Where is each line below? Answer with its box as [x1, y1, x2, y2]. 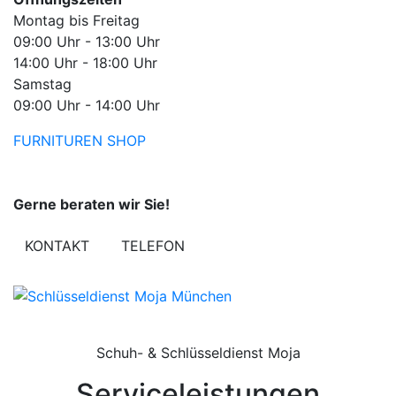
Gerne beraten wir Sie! [13, 195, 170, 214]
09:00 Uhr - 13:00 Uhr [13, 33, 160, 51]
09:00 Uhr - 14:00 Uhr [13, 96, 160, 115]
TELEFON [121, 237, 185, 255]
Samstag [13, 75, 72, 94]
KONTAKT [25, 237, 89, 255]
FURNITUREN [13, 132, 103, 150]
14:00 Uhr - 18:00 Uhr [13, 54, 157, 72]
